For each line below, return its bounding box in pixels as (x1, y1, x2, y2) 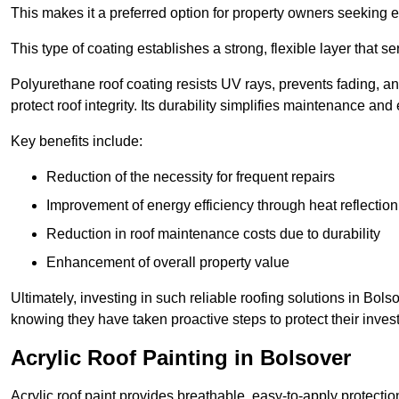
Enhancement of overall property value (46, 255, 289, 271)
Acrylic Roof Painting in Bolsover (11, 346, 351, 370)
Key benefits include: (11, 134, 142, 150)
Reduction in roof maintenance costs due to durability (46, 226, 380, 242)
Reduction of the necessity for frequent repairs (46, 169, 335, 185)
